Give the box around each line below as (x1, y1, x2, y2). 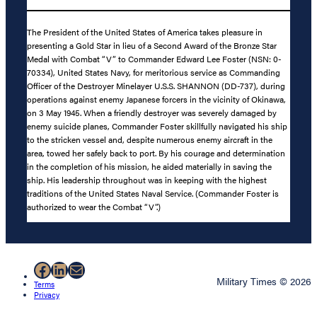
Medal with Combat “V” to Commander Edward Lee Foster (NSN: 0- (27, 52, 282, 66)
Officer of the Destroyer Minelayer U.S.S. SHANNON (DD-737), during (27, 79, 285, 93)
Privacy (34, 289, 59, 300)
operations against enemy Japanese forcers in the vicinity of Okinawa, (27, 93, 286, 106)
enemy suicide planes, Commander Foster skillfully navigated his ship (27, 120, 287, 133)
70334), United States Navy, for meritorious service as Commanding (27, 66, 280, 79)
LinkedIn (50, 257, 116, 282)
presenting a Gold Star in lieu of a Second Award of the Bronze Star (27, 39, 277, 52)
